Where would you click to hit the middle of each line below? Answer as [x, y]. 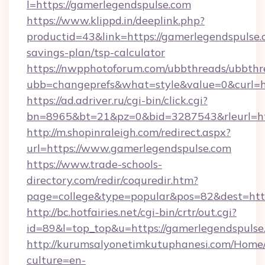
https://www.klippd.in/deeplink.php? [116, 20]
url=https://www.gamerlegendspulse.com [129, 148]
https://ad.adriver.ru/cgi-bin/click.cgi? [117, 100]
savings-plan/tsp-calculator [96, 52]
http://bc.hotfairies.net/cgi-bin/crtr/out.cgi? [132, 212]
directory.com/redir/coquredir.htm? [112, 180]
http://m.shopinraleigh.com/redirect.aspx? [129, 132]
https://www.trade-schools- [94, 164]
